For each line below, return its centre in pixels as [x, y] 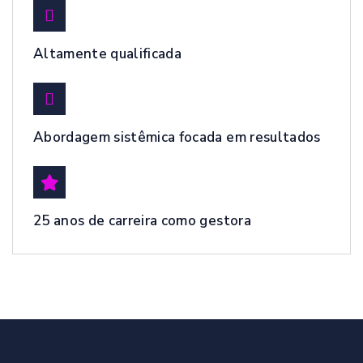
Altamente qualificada [108, 53]
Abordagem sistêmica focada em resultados [177, 137]
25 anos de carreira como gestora [142, 220]
